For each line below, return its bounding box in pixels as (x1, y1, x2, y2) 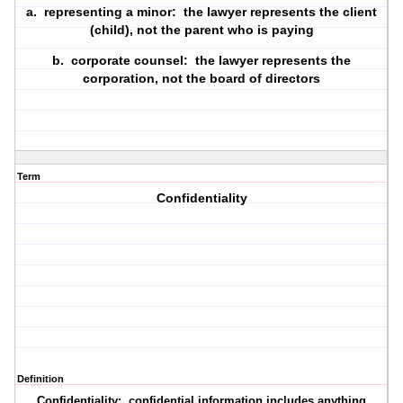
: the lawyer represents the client (172, 4, 378, 20)
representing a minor (44, 4, 173, 20)
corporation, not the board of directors (83, 71, 321, 86)
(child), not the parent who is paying (89, 22, 314, 38)
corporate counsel (71, 53, 184, 68)
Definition (17, 373, 64, 385)
